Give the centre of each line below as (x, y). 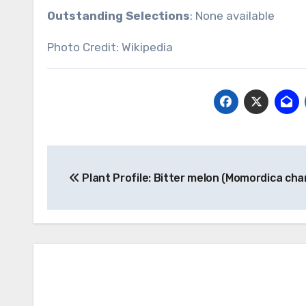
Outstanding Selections (119, 16)
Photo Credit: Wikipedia (110, 47)
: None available (232, 16)
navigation (101, 186)
